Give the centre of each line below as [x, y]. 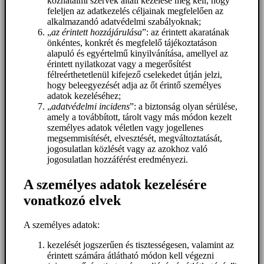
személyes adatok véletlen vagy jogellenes [125, 127]
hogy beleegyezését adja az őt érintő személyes [134, 85]
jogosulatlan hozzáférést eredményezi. [118, 159]
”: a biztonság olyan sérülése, [184, 106]
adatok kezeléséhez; [84, 95]
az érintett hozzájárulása [97, 32]
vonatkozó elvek [72, 200]
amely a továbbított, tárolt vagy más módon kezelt [139, 117]
